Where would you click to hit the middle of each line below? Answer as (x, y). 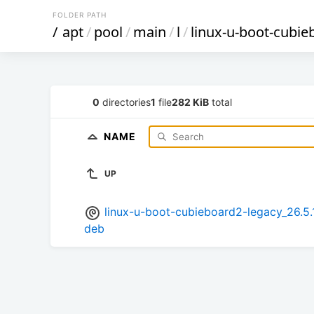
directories (125, 102)
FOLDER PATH (80, 15)
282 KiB (190, 102)
